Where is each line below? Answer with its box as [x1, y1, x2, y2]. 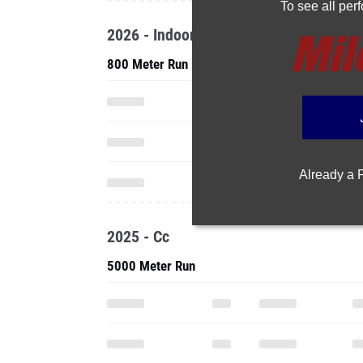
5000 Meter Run [107, 258, 195, 274]
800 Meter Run [107, 56, 188, 72]
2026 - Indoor [107, 25, 195, 45]
